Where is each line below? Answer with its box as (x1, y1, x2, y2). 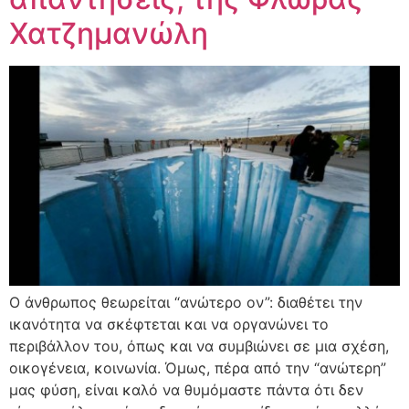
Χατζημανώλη (9, 16, 208, 52)
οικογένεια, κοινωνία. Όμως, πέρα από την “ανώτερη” (9, 358, 386, 377)
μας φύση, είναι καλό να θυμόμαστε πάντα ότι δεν (9, 380, 363, 399)
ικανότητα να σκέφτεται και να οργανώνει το (9, 314, 329, 333)
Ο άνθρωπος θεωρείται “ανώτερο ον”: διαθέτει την (9, 292, 362, 311)
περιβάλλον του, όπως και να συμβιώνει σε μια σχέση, (9, 336, 389, 355)
